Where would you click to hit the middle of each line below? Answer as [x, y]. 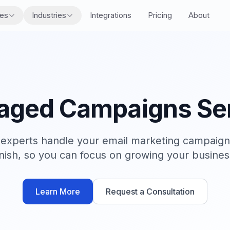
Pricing [160, 15]
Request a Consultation [150, 191]
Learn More [58, 191]
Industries [49, 15]
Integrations [110, 15]
